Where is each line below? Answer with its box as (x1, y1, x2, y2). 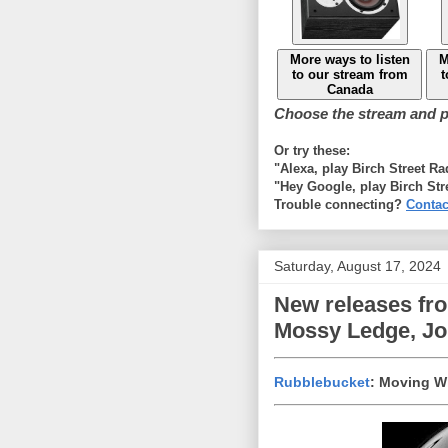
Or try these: (274, 142, 350, 158)
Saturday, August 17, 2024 (274, 257, 441, 274)
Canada (326, 81, 373, 97)
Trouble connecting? (274, 196, 406, 212)
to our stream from (291, 66, 408, 82)
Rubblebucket (274, 373, 370, 390)
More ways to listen (289, 51, 410, 67)
